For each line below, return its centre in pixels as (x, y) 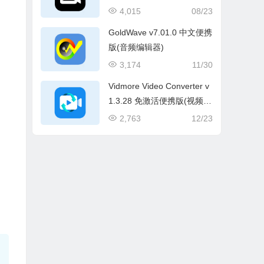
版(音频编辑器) (136, 47)
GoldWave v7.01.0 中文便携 (161, 32)
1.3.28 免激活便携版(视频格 (160, 100)
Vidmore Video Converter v (159, 86)
